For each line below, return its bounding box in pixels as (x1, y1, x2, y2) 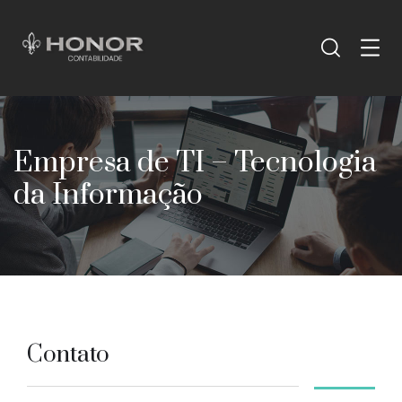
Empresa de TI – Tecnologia (13, 144, 377, 182)
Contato (27, 339, 109, 370)
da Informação (13, 177, 203, 214)
